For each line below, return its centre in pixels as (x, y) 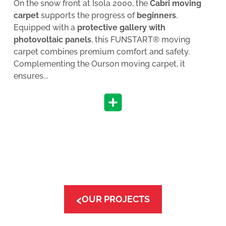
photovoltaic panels (52, 39)
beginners (156, 15)
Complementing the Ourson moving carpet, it (99, 64)
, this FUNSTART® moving (140, 39)
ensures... (31, 76)
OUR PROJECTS (116, 199)
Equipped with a (45, 27)
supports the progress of (88, 15)
